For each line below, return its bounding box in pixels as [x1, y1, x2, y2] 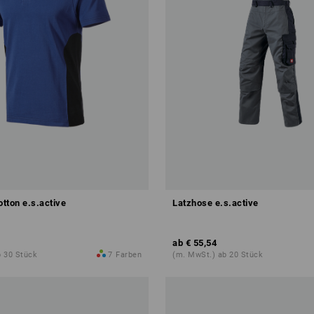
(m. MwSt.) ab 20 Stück [172, 250, 263, 260]
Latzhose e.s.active [172, 198, 259, 209]
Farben [116, 250, 142, 260]
